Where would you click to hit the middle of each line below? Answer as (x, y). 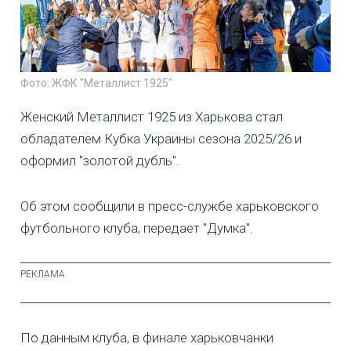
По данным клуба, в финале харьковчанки (147, 338)
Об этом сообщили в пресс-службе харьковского (170, 206)
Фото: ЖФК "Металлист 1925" (96, 83)
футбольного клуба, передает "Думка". (137, 228)
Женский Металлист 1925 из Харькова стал (152, 117)
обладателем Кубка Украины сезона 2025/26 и (161, 139)
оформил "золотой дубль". (100, 161)
